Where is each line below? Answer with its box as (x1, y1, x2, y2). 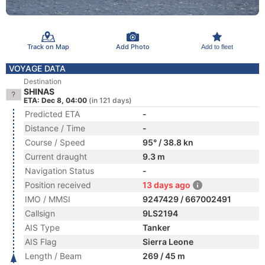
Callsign (25, 208, 55, 218)
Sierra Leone (143, 237, 193, 247)
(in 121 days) (89, 96, 132, 105)
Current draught (25, 151, 87, 161)
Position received (25, 180, 91, 190)
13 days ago (143, 180, 190, 190)
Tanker (143, 222, 170, 232)
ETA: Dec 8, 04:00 (24, 96, 87, 105)
